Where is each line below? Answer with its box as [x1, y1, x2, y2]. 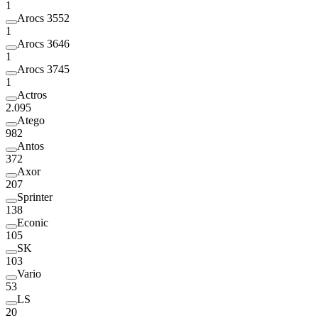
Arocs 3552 [17, 12, 70, 25]
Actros [17, 89, 47, 102]
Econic [17, 216, 48, 229]
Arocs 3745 [17, 63, 70, 76]
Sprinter [17, 191, 53, 204]
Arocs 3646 [17, 38, 70, 50]
